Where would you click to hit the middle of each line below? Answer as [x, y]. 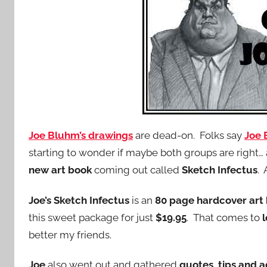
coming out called [137, 170]
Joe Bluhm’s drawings [81, 136]
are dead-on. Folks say [190, 136]
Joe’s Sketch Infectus [79, 200]
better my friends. [70, 235]
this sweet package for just [91, 217]
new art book [60, 170]
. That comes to [224, 217]
